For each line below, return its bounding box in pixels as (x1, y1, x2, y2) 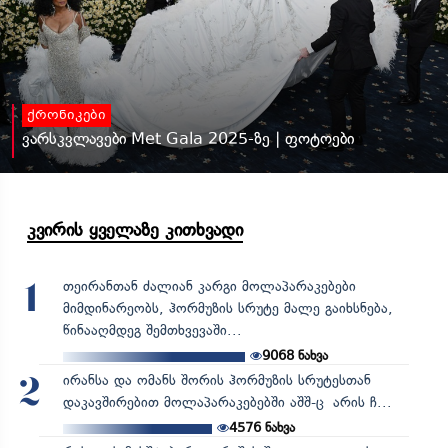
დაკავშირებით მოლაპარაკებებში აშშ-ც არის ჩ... (62, 393, 392, 411)
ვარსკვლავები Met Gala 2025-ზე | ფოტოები (22, 128, 354, 148)
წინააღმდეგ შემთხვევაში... (62, 321, 242, 339)
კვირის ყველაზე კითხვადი (27, 218, 243, 241)
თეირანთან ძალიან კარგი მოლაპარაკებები (62, 277, 356, 295)
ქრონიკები (27, 106, 106, 125)
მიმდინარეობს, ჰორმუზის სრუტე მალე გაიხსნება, (62, 299, 393, 317)
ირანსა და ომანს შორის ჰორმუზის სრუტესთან (62, 371, 371, 389)
